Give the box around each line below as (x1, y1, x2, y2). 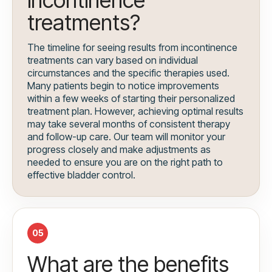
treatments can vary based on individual (27, 54, 198, 67)
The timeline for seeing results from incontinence (27, 41, 237, 54)
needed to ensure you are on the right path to (27, 156, 223, 169)
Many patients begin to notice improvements (27, 80, 219, 92)
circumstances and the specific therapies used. (27, 67, 229, 80)
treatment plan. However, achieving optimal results (27, 105, 243, 118)
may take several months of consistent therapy (27, 118, 230, 131)
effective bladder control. (27, 169, 135, 182)
